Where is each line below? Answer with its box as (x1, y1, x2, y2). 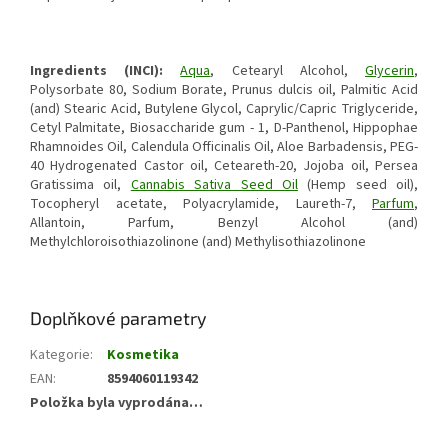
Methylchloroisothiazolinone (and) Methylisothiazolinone (30, 232, 366, 253)
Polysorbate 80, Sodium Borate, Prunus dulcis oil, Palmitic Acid (30, 80, 418, 101)
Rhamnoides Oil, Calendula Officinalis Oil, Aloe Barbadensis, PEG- (30, 137, 418, 158)
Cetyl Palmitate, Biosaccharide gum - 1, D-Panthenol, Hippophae (30, 118, 418, 139)
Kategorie (30, 345, 90, 366)
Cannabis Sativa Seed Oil (130, 175, 298, 196)
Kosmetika (107, 345, 179, 366)
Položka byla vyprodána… (30, 393, 203, 414)
